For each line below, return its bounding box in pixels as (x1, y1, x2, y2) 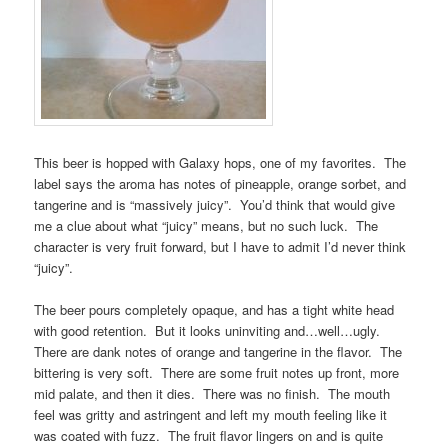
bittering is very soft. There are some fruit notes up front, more (34, 363, 400, 383)
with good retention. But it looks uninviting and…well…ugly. (34, 321, 385, 341)
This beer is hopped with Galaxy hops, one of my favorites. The (34, 153, 407, 173)
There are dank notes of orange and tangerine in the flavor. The (34, 342, 403, 362)
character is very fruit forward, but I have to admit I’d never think (34, 237, 407, 257)
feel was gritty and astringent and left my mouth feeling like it (34, 405, 388, 425)
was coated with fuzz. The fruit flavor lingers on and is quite (34, 426, 384, 446)
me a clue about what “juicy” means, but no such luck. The (34, 216, 379, 236)
